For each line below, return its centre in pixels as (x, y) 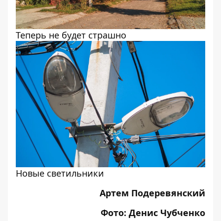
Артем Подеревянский (152, 193)
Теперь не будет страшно (71, 35)
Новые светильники (60, 173)
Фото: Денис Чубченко (153, 213)
